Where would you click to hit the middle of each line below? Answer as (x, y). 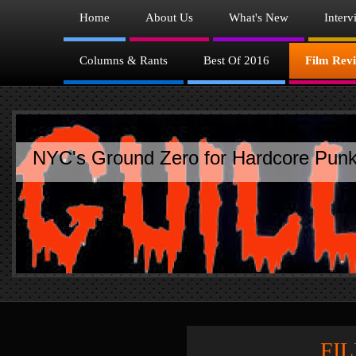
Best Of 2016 (236, 60)
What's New (259, 17)
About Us (169, 17)
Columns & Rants (124, 60)
